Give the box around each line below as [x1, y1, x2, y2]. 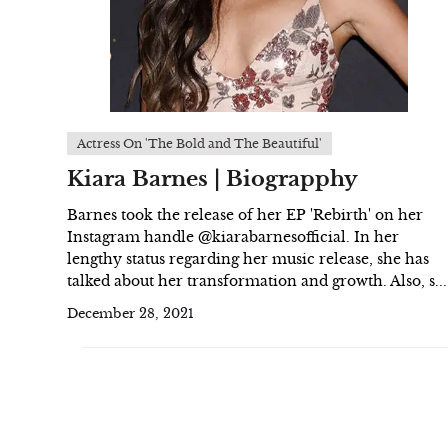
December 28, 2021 [67, 306, 194, 322]
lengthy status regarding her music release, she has [67, 250, 429, 268]
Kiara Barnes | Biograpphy [67, 166, 358, 192]
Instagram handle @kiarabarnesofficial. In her [67, 228, 399, 246]
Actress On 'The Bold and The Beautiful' [77, 136, 322, 151]
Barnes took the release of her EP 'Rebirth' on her [67, 206, 423, 224]
